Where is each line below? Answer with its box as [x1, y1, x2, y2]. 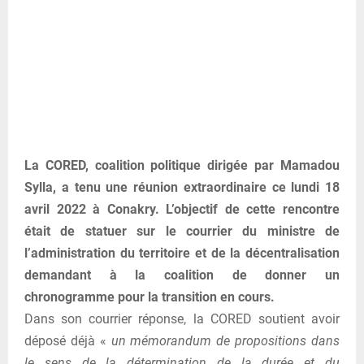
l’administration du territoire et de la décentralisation [24, 245, 340, 262]
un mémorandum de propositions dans [106, 333, 340, 349]
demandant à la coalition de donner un [24, 267, 340, 284]
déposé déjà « [24, 333, 106, 349]
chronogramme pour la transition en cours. [24, 289, 275, 305]
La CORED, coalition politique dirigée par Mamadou [24, 158, 340, 174]
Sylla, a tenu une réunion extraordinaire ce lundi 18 [24, 180, 340, 196]
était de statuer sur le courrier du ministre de [24, 223, 340, 240]
